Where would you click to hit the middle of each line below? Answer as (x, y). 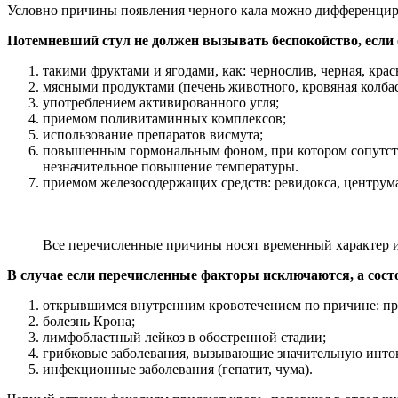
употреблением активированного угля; (161, 102)
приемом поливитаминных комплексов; (164, 118)
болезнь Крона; (89, 321)
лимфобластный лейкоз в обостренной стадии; (184, 337)
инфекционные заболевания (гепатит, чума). (178, 369)
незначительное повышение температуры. (171, 166)
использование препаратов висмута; (153, 134)
